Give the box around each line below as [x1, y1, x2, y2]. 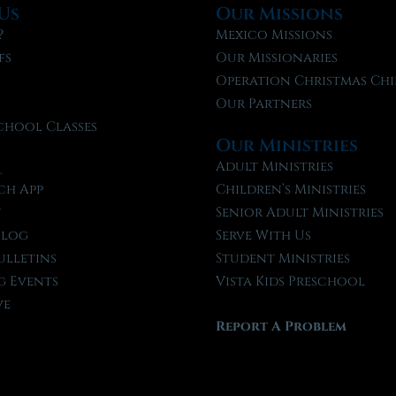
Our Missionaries [216, 48, 338, 67]
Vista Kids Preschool [216, 271, 365, 291]
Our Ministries [216, 133, 358, 157]
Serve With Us [216, 225, 311, 245]
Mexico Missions [216, 25, 332, 44]
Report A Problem [216, 316, 346, 336]
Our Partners [216, 94, 312, 113]
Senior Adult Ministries [216, 202, 384, 222]
